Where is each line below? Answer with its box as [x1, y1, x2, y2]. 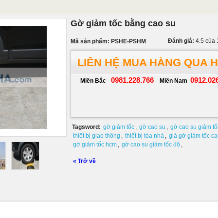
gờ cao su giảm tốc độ [122, 141, 180, 148]
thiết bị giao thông [73, 132, 120, 139]
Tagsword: [72, 123, 101, 130]
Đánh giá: [168, 37, 196, 44]
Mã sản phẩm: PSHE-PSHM [71, 38, 146, 45]
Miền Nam [160, 77, 187, 84]
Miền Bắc [80, 77, 106, 84]
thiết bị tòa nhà [125, 132, 164, 139]
